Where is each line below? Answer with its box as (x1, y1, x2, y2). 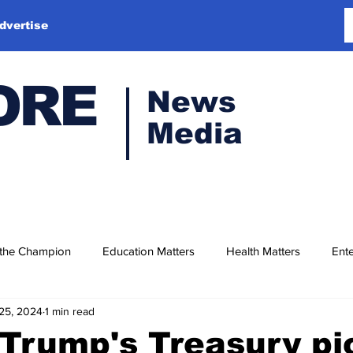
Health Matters (226, 243, 300, 258)
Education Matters (102, 243, 195, 258)
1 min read (45, 304, 95, 318)
